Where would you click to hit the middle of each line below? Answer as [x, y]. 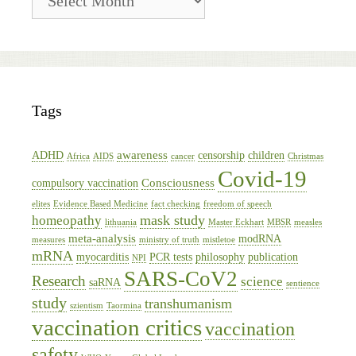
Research [59, 281]
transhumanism [188, 303]
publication [273, 257]
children [266, 155]
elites [41, 203]
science [262, 281]
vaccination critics [117, 327]
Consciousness [178, 182]
